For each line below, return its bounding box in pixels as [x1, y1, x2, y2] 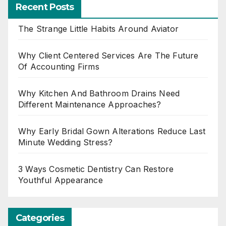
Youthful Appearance [18, 175, 103, 185]
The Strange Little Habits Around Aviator [18, 23, 179, 34]
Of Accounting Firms [18, 61, 99, 72]
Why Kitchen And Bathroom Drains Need [18, 88, 180, 98]
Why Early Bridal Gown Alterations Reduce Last [18, 126, 206, 136]
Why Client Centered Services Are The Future [18, 50, 199, 61]
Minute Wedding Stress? [18, 137, 113, 147]
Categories [16, 212, 64, 224]
